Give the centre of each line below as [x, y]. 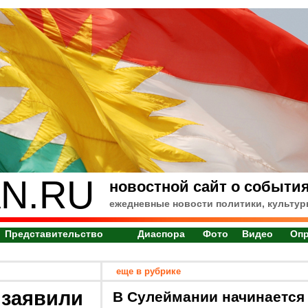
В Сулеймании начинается [209, 297]
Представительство [54, 234]
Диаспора [161, 234]
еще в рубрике [148, 271]
